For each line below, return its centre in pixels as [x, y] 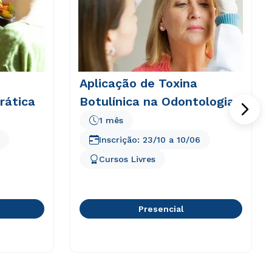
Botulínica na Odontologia [157, 101]
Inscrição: [121, 140]
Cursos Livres [127, 159]
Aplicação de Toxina [138, 83]
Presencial [161, 209]
